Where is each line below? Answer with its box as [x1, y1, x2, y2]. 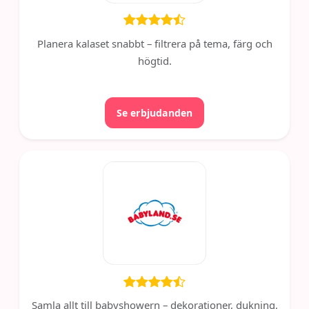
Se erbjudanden [116, 106, 193, 120]
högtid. [137, 54, 172, 68]
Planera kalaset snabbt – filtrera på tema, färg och [37, 37, 272, 51]
